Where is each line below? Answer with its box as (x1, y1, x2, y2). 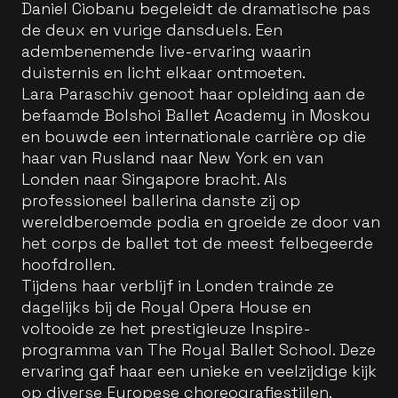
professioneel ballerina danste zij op (21, 190, 300, 211)
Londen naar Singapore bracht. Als (21, 169, 287, 189)
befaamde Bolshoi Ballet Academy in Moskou (21, 105, 370, 125)
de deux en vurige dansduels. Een (21, 20, 283, 40)
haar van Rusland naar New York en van (21, 147, 323, 168)
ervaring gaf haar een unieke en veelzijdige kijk (21, 361, 377, 381)
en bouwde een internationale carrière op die (21, 126, 366, 147)
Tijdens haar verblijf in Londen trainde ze (21, 275, 334, 296)
